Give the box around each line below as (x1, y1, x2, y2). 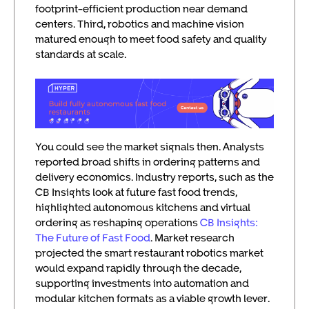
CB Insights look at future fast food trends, (35, 185, 237, 198)
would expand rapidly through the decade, (35, 261, 241, 274)
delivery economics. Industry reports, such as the (35, 170, 274, 183)
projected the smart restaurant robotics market (35, 246, 263, 259)
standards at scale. (35, 48, 126, 61)
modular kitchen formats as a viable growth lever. (35, 291, 270, 304)
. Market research (150, 230, 235, 243)
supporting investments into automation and (35, 276, 249, 289)
